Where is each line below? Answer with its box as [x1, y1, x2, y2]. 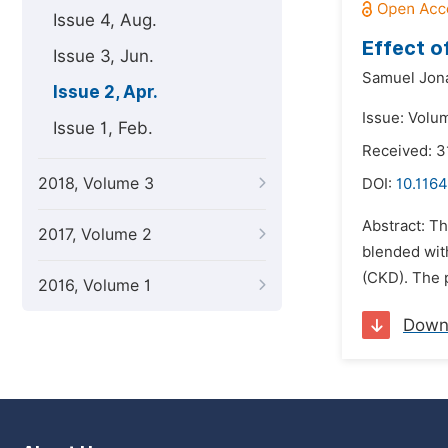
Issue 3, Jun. [53, 46, 154, 66]
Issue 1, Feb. [53, 118, 153, 138]
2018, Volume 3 [38, 174, 154, 193]
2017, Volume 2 [38, 225, 152, 244]
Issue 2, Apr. [53, 82, 158, 102]
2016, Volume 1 [38, 276, 151, 295]
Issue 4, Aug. [53, 10, 157, 30]
